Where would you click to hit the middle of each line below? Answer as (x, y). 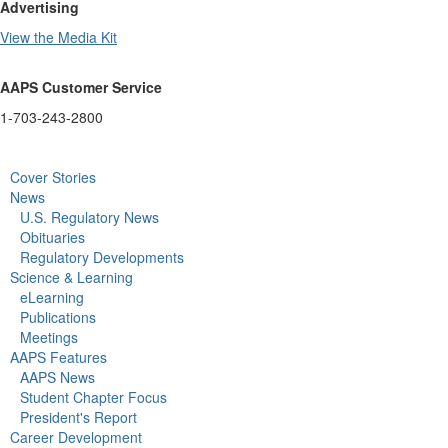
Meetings (49, 337)
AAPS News (57, 377)
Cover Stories (53, 177)
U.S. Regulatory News (89, 217)
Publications (58, 317)
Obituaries (52, 237)
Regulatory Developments (102, 257)
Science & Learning (71, 277)
